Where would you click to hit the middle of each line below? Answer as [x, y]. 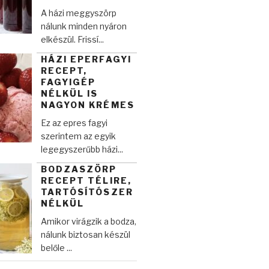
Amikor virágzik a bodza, [88, 222]
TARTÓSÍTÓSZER [87, 192]
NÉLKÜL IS [69, 94]
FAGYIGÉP [68, 82]
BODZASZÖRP [79, 169]
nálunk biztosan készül [85, 235]
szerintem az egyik [78, 136]
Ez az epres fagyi [74, 123]
